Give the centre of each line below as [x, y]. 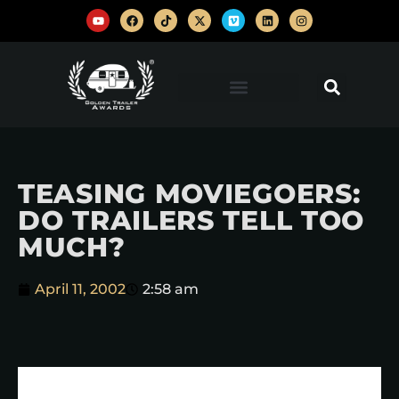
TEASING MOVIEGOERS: [189, 194]
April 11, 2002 [80, 289]
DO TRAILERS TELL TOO [191, 221]
